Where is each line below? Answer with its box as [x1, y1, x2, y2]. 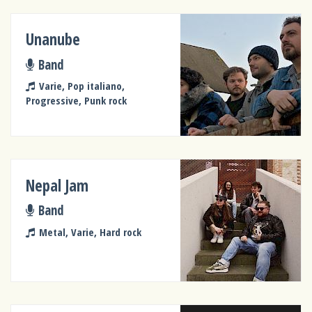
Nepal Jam [26, 174, 89, 196]
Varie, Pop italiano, [38, 79, 125, 93]
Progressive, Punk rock [26, 93, 127, 108]
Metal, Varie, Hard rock [38, 224, 141, 239]
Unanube [26, 29, 81, 51]
